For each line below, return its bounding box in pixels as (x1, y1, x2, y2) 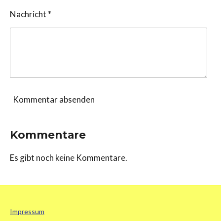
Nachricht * (10, 8, 51, 19)
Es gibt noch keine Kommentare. (10, 152, 127, 163)
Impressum (10, 207, 44, 216)
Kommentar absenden (13, 94, 95, 105)
